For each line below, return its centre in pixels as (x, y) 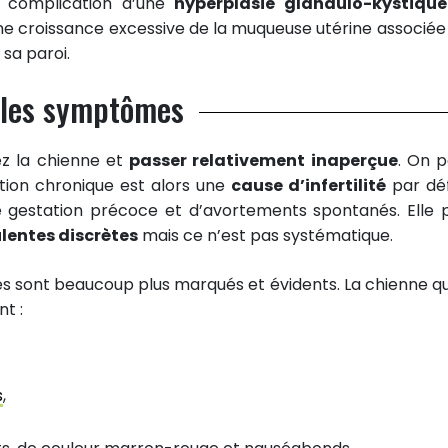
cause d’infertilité (308, 185)
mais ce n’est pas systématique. (265, 235)
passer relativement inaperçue (263, 160)
